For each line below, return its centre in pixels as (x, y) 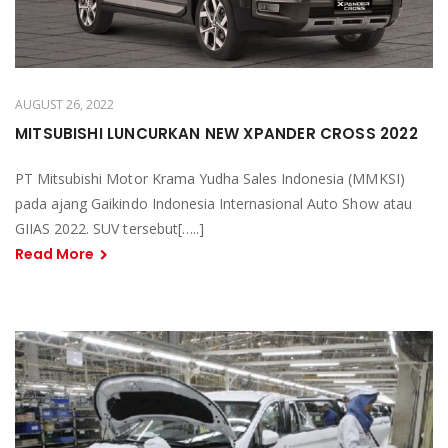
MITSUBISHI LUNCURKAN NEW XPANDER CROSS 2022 (216, 134)
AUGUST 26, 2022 (64, 105)
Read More (56, 254)
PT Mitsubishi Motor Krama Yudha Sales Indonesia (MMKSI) (210, 179)
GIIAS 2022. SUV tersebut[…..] (109, 229)
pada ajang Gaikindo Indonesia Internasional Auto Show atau (213, 204)
